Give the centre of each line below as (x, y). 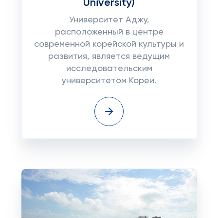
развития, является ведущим (109, 56)
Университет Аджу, (109, 20)
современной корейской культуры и (109, 44)
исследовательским (109, 69)
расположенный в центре (109, 32)
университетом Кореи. (109, 81)
